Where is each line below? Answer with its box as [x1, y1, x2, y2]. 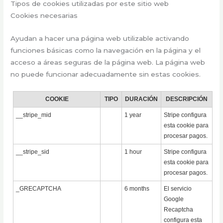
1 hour [124, 148, 142, 156]
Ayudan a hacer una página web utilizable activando [10, 34, 190, 43]
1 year [124, 111, 142, 119]
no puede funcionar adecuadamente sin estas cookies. [10, 70, 201, 79]
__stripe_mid [16, 111, 52, 119]
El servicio [164, 185, 192, 193]
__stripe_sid [16, 148, 50, 156]
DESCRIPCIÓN [166, 96, 208, 103]
